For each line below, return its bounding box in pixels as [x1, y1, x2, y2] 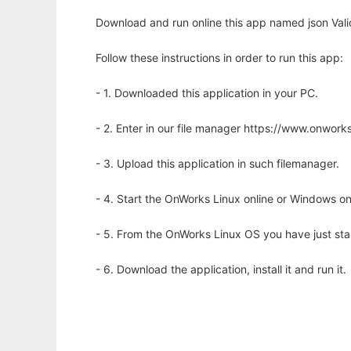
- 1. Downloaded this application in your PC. [96, 86, 318, 100]
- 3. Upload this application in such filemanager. [96, 157, 339, 171]
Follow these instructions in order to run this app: [96, 51, 343, 65]
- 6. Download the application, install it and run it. [96, 262, 346, 277]
